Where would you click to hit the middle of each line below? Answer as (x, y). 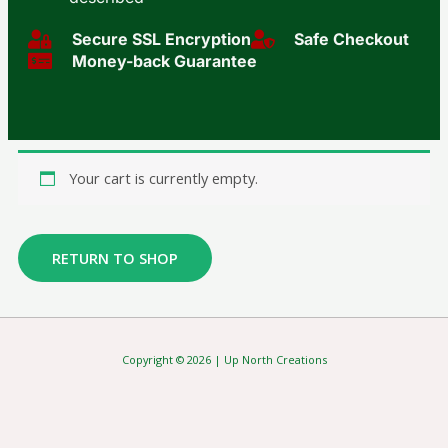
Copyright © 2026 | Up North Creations (224, 360)
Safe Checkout (352, 38)
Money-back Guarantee (164, 60)
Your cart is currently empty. (163, 178)
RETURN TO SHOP (114, 257)
